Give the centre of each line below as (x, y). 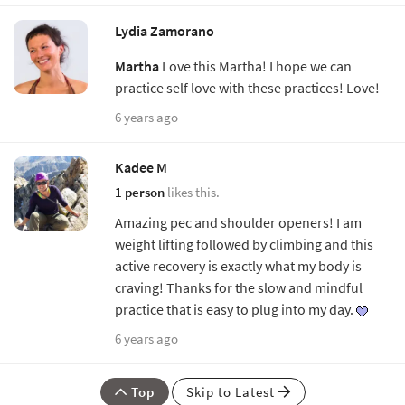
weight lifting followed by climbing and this (244, 244)
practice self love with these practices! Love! (249, 87)
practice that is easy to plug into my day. (235, 309)
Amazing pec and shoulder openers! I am (238, 222)
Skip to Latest (232, 391)
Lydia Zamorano (165, 30)
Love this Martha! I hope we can (255, 66)
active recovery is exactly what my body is (238, 265)
